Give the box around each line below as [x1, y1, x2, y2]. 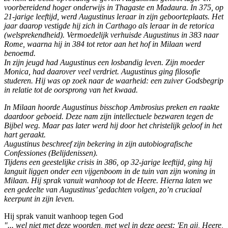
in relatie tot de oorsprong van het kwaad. [4, 85, 138, 95]
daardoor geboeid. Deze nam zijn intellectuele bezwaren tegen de [4, 112, 213, 121]
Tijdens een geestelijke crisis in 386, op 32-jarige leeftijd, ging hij [4, 158, 212, 167]
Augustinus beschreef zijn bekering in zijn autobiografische [4, 139, 192, 149]
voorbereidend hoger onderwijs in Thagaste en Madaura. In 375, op [4, 3, 223, 12]
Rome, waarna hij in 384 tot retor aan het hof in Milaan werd [4, 40, 201, 49]
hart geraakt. [4, 130, 46, 139]
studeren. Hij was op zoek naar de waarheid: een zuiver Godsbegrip [4, 76, 223, 85]
